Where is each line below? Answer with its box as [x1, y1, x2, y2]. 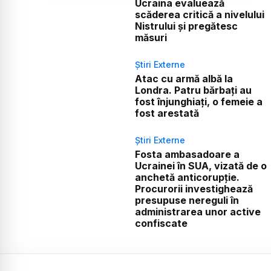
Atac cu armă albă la [134, 73, 233, 85]
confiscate [134, 217, 188, 230]
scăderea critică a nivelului [134, 8, 264, 21]
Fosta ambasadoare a [134, 148, 240, 161]
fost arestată [134, 107, 199, 120]
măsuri [134, 31, 167, 44]
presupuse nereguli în [134, 194, 239, 207]
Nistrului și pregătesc [134, 20, 238, 33]
